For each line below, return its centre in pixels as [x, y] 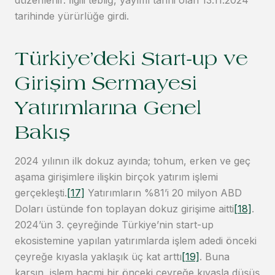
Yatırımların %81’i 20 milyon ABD [163, 193]
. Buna [215, 257]
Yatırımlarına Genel [108, 110]
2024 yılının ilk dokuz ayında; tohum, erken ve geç [133, 161]
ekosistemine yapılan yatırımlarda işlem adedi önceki [136, 241]
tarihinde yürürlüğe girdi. [72, 16]
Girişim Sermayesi [106, 86]
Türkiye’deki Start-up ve [131, 61]
